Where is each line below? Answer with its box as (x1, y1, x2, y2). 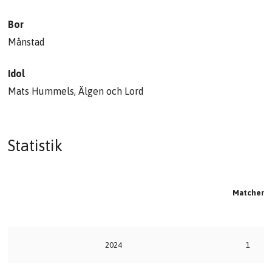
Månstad (8, 36, 46, 48)
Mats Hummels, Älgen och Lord (8, 86, 144, 97)
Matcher (232, 188, 264, 198)
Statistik (8, 137, 63, 155)
